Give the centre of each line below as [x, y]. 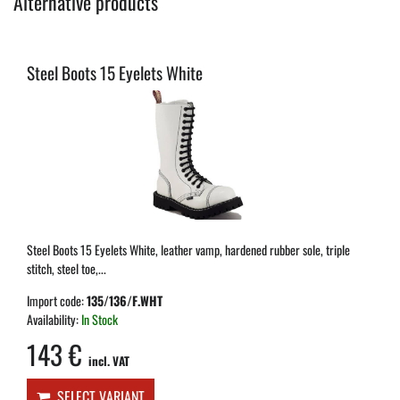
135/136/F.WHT [125, 301]
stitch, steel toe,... [67, 269]
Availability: [54, 320]
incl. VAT [109, 361]
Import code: [57, 301]
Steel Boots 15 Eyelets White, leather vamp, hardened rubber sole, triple [188, 250]
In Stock [100, 320]
